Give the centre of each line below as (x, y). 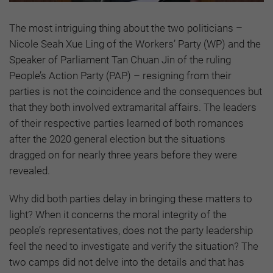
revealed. (30, 171)
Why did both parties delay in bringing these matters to (131, 199)
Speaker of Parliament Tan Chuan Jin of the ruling (120, 60)
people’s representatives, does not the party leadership (131, 231)
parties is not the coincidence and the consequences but (136, 92)
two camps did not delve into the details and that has (127, 262)
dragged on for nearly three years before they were (123, 155)
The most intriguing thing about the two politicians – (126, 28)
